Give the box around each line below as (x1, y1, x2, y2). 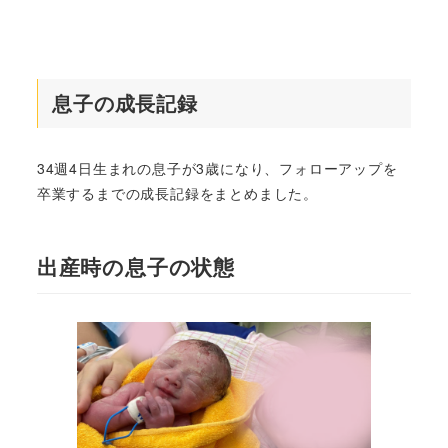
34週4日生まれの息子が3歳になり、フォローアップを (36, 158, 398, 179)
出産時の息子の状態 (36, 252, 235, 282)
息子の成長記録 (52, 88, 198, 118)
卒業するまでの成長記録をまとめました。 (36, 183, 318, 204)
